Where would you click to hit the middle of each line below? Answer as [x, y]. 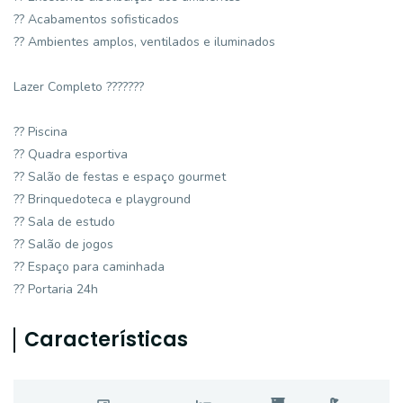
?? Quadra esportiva [71, 154]
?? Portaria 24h [56, 289]
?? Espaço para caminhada [89, 267]
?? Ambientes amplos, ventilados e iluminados [144, 42]
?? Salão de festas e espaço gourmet [120, 177]
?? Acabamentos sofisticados [96, 19]
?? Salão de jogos [63, 244]
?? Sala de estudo [64, 222]
